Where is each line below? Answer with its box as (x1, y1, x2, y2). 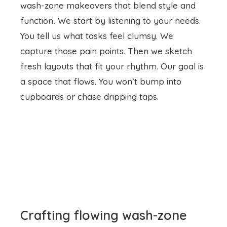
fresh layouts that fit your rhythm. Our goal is (20, 60, 204, 71)
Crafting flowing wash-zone (20, 146, 187, 162)
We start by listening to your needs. (55, 15, 201, 26)
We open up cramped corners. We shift (20, 193, 180, 204)
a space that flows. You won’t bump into (20, 75, 181, 87)
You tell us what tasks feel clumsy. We (20, 30, 173, 41)
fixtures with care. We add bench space (20, 208, 180, 219)
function (20, 15, 53, 26)
